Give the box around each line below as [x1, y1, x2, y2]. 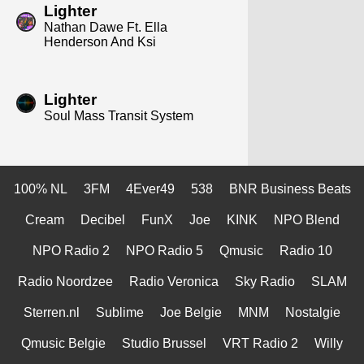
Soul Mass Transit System [44, 108, 193, 123]
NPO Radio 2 [32, 243, 110, 258]
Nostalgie [285, 305, 340, 319]
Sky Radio [234, 274, 295, 288]
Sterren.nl [24, 305, 80, 319]
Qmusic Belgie [21, 336, 106, 350]
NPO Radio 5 [125, 243, 203, 258]
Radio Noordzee [17, 274, 113, 288]
